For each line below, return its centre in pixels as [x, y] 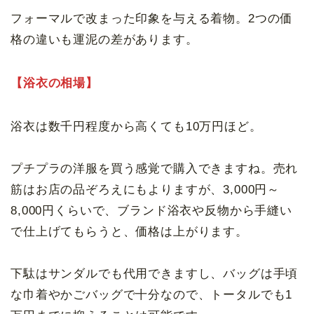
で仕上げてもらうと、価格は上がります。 [129, 231]
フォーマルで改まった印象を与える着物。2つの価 [152, 18]
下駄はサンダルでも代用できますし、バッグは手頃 [155, 273]
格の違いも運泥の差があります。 [104, 39]
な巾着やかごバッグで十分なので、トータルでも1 [152, 294]
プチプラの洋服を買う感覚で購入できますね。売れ [155, 168]
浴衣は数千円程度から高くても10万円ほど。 [136, 126]
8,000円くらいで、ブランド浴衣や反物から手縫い [151, 210]
